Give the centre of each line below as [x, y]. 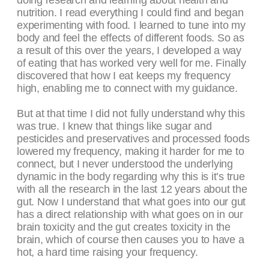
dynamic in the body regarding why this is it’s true [131, 177]
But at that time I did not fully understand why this [131, 114]
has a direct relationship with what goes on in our [130, 215]
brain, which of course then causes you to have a [131, 240]
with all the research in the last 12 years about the [132, 189]
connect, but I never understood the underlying [125, 164]
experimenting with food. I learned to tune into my [131, 26]
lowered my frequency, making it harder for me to [131, 152]
